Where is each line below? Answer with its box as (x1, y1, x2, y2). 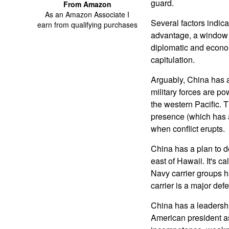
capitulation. (150, 54, 195, 65)
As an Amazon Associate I (45, 9, 130, 19)
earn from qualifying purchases (37, 19, 138, 30)
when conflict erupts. (150, 123, 225, 134)
